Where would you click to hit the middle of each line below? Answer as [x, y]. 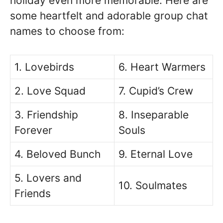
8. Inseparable [154, 114]
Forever [33, 130]
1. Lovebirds [44, 67]
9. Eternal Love [156, 154]
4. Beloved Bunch [57, 154]
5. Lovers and [48, 178]
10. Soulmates [153, 185]
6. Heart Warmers [162, 67]
